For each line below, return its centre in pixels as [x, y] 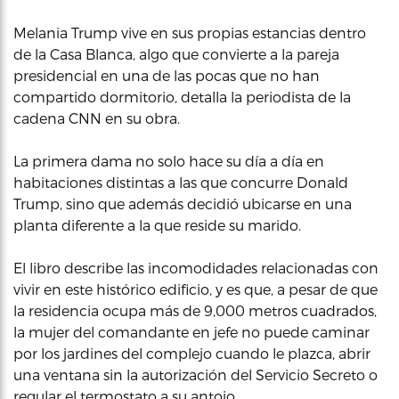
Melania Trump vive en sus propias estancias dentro [190, 33]
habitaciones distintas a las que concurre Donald [181, 182]
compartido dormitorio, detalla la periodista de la [182, 97]
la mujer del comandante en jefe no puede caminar [191, 332]
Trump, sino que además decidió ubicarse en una [183, 204]
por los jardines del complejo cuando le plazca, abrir [192, 353]
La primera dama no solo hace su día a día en [169, 161]
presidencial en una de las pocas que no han [167, 75]
